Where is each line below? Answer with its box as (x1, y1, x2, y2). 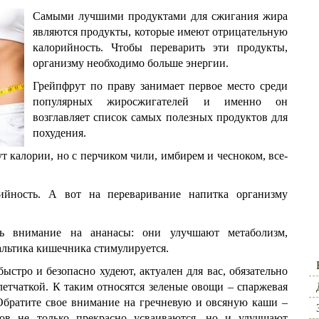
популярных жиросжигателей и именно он (33, 95, 288, 108)
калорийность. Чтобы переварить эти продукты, (33, 41, 288, 53)
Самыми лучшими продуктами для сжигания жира (33, 10, 288, 22)
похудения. (33, 127, 86, 139)
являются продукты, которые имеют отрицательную (33, 26, 288, 38)
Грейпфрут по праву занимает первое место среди (33, 80, 288, 92)
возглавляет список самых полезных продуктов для (33, 111, 288, 123)
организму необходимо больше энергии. (33, 57, 229, 69)
